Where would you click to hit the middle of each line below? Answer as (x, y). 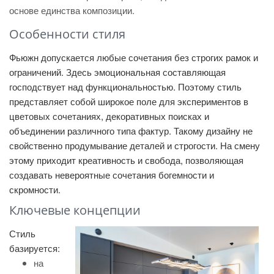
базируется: (35, 248)
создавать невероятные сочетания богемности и (112, 175)
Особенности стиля (67, 34)
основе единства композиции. (72, 10)
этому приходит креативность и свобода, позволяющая (126, 160)
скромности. (35, 189)
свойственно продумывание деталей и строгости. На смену (135, 145)
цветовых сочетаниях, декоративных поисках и (109, 116)
